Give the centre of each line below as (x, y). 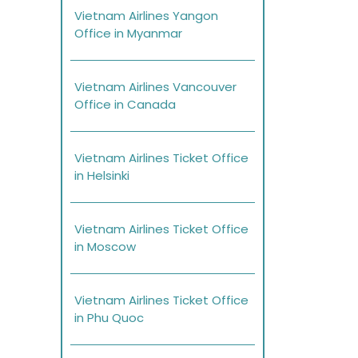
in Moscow (105, 247)
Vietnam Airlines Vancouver (155, 87)
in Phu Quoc (109, 318)
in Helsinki (102, 176)
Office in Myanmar (128, 34)
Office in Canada (125, 105)
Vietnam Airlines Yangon (146, 16)
